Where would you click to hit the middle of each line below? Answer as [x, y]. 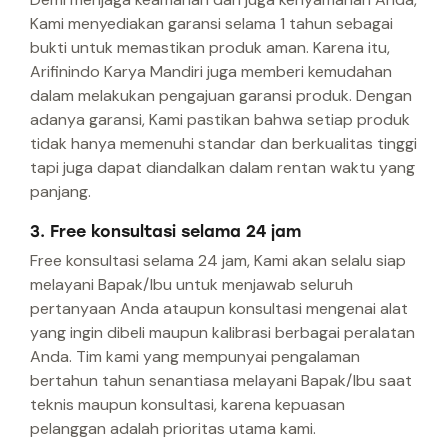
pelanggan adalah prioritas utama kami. [173, 429]
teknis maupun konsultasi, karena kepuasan [187, 405]
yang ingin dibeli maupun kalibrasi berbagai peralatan [222, 333]
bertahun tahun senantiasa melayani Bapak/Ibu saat [221, 381]
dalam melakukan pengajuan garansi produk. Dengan [221, 96]
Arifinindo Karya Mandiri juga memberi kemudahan [211, 72]
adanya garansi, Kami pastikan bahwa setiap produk [220, 120]
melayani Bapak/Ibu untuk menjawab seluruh [191, 285]
